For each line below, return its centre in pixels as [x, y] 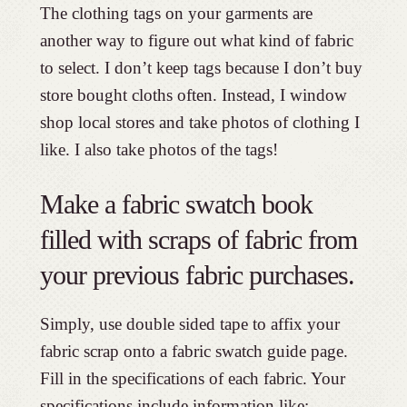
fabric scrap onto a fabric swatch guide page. [194, 352]
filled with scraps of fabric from [198, 240]
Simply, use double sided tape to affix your [189, 324]
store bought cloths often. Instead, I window [193, 95]
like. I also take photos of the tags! [159, 150]
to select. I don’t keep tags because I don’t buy [201, 68]
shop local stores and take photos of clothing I [199, 123]
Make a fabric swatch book [176, 204]
